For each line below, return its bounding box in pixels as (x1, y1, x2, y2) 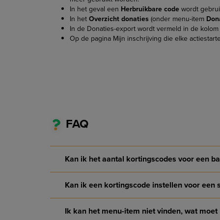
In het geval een (70, 4, 121, 14)
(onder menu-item (149, 14, 206, 24)
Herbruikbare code (121, 4, 179, 14)
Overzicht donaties (89, 14, 149, 24)
